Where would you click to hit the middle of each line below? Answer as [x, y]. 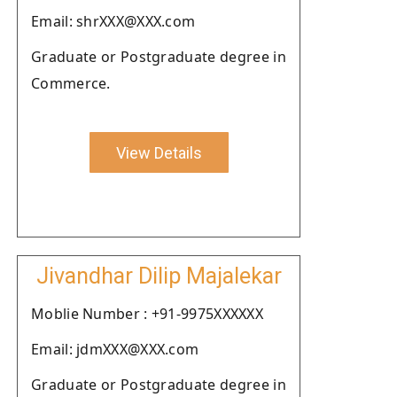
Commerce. [71, 83]
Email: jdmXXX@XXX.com [115, 349]
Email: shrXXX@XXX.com [113, 21]
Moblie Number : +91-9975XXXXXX [147, 314]
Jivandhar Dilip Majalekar [159, 276]
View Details [159, 152]
